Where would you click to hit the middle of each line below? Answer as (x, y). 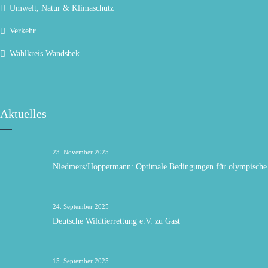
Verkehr (23, 31)
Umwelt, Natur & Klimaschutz (62, 8)
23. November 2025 (81, 152)
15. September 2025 (81, 261)
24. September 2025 (81, 206)
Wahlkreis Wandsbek (45, 54)
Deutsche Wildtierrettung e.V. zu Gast (116, 221)
